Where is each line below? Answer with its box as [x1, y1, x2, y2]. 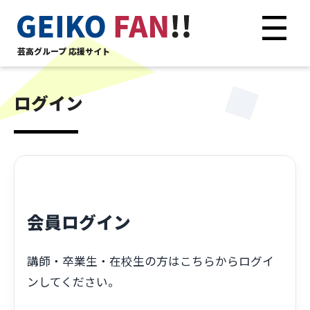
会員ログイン [27, 209, 131, 235]
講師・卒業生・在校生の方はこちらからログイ [27, 253, 275, 270]
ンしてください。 [27, 273, 120, 291]
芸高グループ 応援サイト [17, 45, 110, 57]
